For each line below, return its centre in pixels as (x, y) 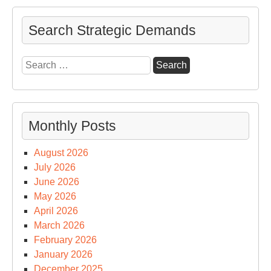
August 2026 (61, 152)
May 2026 (55, 196)
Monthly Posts (72, 126)
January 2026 (63, 254)
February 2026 (65, 240)
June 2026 (57, 181)
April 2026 (56, 211)
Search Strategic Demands (112, 30)
